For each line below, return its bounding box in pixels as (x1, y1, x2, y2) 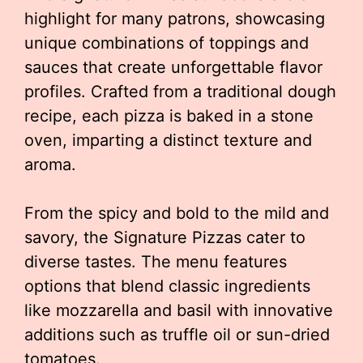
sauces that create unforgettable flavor (24, 58, 322, 77)
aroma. (24, 155, 76, 174)
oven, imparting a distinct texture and (24, 130, 312, 150)
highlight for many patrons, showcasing (24, 9, 325, 28)
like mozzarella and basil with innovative (24, 301, 333, 320)
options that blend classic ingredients (24, 276, 310, 296)
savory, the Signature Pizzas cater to (24, 228, 305, 247)
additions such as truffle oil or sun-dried (24, 325, 330, 344)
